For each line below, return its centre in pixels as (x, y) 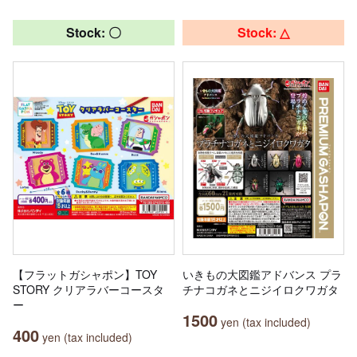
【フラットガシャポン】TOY (85, 275)
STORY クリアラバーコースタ (88, 290)
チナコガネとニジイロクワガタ (261, 290)
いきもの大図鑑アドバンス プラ (262, 275)
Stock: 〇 (94, 33)
